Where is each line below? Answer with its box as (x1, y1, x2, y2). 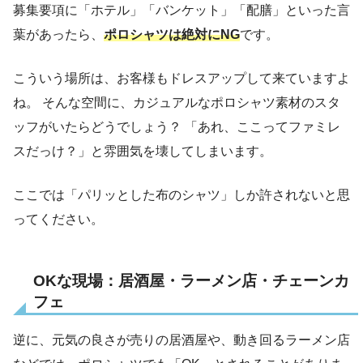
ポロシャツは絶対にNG (104, 28, 240, 42)
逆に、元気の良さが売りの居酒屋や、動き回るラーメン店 (13, 333, 350, 348)
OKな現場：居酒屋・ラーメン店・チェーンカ (33, 272, 349, 290)
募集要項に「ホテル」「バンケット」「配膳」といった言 (13, 3, 350, 18)
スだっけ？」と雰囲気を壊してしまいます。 (13, 144, 272, 159)
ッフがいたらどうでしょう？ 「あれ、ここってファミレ (13, 120, 340, 135)
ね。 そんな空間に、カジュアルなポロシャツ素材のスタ (13, 96, 340, 110)
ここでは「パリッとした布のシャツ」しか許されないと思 (13, 188, 350, 203)
